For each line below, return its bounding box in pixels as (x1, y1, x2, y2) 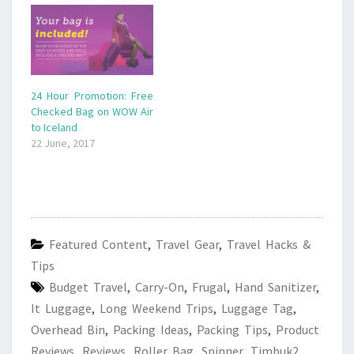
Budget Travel (49, 278, 127, 295)
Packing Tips (197, 321, 268, 337)
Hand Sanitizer (235, 278, 316, 295)
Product (276, 321, 319, 337)
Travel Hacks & (227, 235, 311, 252)
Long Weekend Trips (100, 299, 213, 316)
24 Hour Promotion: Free (31, 88, 153, 103)
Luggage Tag (221, 299, 293, 316)
